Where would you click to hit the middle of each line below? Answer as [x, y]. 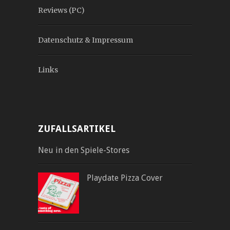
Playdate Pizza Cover [125, 178]
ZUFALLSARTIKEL [77, 128]
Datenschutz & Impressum [85, 40]
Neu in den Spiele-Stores [84, 150]
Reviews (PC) [61, 10]
